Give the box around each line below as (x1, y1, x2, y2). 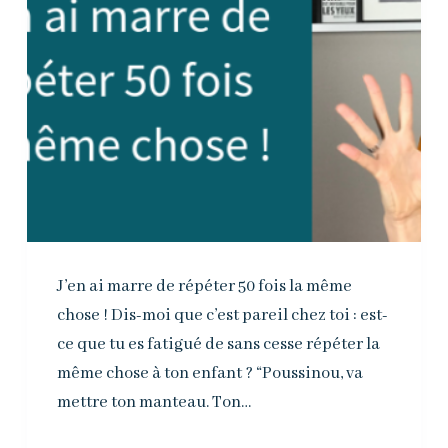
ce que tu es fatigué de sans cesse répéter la (56, 334, 380, 356)
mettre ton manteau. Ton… (56, 392, 251, 414)
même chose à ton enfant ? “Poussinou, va (56, 363, 363, 385)
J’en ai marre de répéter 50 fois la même (56, 276, 352, 298)
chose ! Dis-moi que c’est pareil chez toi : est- (56, 305, 388, 327)
